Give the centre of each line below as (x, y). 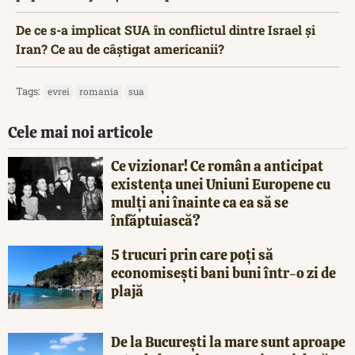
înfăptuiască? (156, 220)
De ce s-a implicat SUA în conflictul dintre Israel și (166, 29)
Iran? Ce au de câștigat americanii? (120, 48)
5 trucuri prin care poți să (192, 254)
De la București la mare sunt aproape (228, 342)
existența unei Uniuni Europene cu (221, 184)
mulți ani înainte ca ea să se (200, 202)
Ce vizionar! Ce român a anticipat (217, 166)
